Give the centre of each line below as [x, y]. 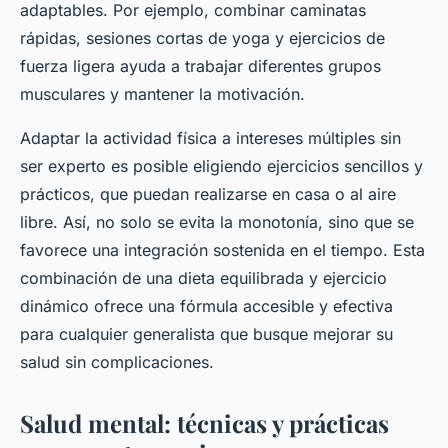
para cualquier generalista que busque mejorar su [206, 334]
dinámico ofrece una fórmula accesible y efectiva [206, 306]
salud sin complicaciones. [117, 362]
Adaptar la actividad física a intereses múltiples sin [210, 138]
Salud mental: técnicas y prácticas [204, 423]
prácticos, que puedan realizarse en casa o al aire [208, 194]
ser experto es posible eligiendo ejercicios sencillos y [221, 166]
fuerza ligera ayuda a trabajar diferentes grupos [200, 66]
